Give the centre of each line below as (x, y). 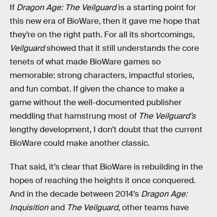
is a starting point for (156, 7)
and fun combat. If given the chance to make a (97, 89)
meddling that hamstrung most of (74, 116)
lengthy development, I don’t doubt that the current (106, 129)
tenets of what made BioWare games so (85, 62)
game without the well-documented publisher (96, 102)
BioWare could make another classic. (80, 143)
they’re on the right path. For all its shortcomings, (102, 34)
